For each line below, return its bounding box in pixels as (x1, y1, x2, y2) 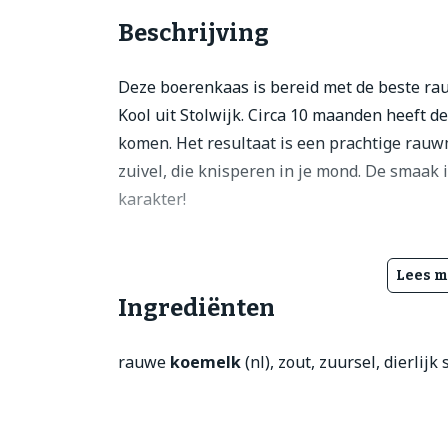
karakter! (118, 187, 186, 210)
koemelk (170, 350, 241, 373)
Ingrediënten (118, 293, 275, 322)
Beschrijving (118, 18, 269, 47)
